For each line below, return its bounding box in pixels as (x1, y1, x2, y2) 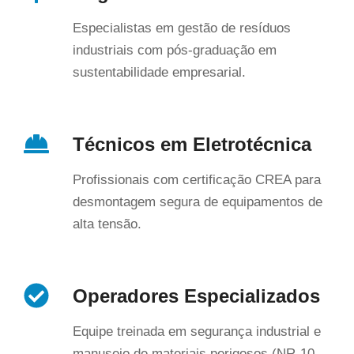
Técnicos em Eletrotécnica (73, 133, 311, 155)
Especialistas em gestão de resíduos (73, 20, 291, 36)
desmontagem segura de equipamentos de (73, 194, 322, 209)
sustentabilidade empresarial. (73, 64, 246, 80)
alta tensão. (73, 216, 141, 232)
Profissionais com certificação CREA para (73, 171, 321, 187)
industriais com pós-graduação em (73, 42, 277, 58)
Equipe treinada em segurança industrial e (73, 323, 321, 339)
